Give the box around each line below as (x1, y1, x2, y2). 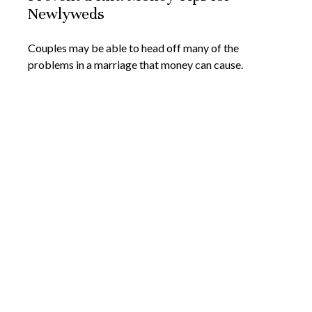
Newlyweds (28, 3, 104, 23)
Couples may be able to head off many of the (28, 40, 239, 54)
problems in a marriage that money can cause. (28, 57, 243, 71)
